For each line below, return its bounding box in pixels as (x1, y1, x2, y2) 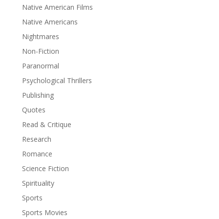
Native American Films (22, 2, 93, 12)
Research (22, 134, 51, 144)
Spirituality (22, 178, 54, 188)
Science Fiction (22, 164, 69, 173)
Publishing (22, 90, 54, 100)
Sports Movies (22, 208, 67, 217)
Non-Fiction (22, 46, 59, 56)
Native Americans (22, 17, 78, 26)
